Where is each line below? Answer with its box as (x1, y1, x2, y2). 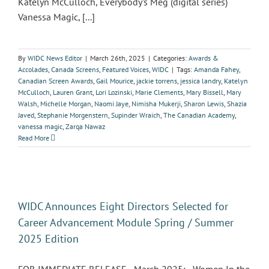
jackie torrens (136, 76, 177, 85)
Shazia (227, 99, 247, 108)
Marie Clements (135, 88, 183, 97)
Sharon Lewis (184, 99, 224, 108)
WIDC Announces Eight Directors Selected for (18, 199, 228, 213)
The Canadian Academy (163, 110, 235, 119)
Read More (18, 133, 49, 142)
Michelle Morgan (40, 99, 91, 108)
